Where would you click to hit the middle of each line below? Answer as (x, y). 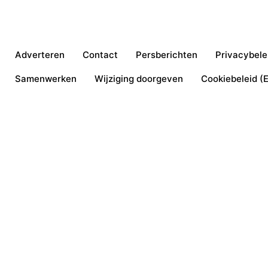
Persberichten (167, 55)
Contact (100, 55)
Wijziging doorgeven (139, 79)
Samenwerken (46, 79)
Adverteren (40, 55)
